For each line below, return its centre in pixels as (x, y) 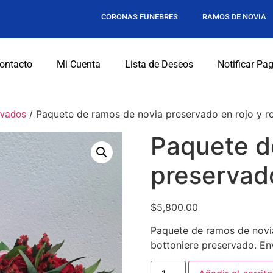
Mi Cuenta (79, 65)
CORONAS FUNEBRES (139, 17)
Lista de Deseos (159, 65)
